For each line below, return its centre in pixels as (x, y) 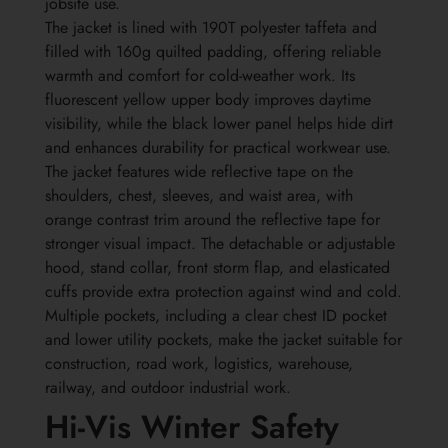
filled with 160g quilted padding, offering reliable (213, 52)
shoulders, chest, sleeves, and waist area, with (199, 196)
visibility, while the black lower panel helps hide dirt (219, 124)
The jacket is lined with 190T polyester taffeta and (211, 28)
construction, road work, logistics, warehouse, (199, 364)
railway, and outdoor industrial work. (168, 388)
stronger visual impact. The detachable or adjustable (220, 244)
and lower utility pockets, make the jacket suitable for (223, 340)
